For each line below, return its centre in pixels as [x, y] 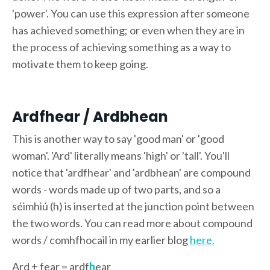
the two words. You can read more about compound [132, 223]
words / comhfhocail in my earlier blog [101, 240]
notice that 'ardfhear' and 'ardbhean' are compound [131, 172]
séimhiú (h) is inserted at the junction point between [133, 206]
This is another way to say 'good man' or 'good [118, 138]
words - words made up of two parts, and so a [116, 189]
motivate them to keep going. [80, 64]
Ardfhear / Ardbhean [90, 116]
